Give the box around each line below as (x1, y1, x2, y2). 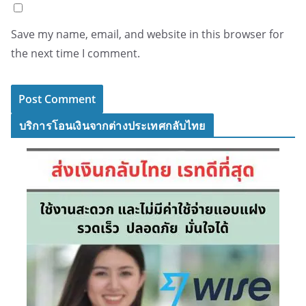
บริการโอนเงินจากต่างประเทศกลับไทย (19, 118, 206, 134)
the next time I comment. (11, 46, 140, 61)
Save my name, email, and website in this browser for (11, 27, 284, 42)
